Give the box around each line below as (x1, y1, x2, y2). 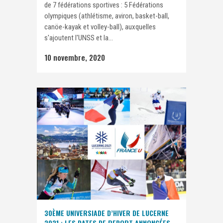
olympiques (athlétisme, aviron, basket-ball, (44, 11, 169, 20)
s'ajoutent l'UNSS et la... (44, 33, 113, 42)
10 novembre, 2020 (44, 51, 105, 63)
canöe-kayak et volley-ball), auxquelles (44, 22, 156, 31)
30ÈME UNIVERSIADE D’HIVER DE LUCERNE (44, 208, 169, 218)
